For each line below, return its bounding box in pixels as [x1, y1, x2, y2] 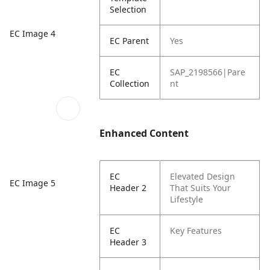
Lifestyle [170, 193, 204, 205]
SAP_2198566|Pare [170, 66, 246, 78]
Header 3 [110, 236, 147, 248]
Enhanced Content [99, 127, 189, 140]
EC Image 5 [10, 177, 55, 189]
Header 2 [110, 182, 147, 193]
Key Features [170, 225, 222, 236]
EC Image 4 [10, 27, 55, 39]
